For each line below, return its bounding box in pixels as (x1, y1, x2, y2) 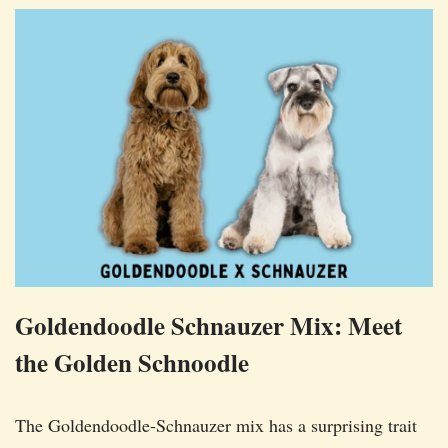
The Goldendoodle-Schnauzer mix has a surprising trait (15, 413, 417, 438)
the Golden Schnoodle (15, 344, 249, 382)
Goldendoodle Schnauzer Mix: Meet (15, 307, 402, 345)
